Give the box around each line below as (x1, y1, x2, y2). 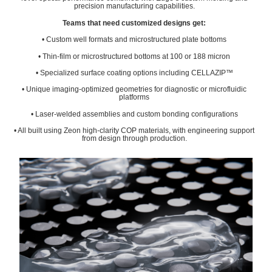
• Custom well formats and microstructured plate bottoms (42, 35, 226, 44)
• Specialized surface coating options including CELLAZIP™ (35, 69, 233, 78)
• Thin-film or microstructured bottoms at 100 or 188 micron (38, 52, 230, 61)
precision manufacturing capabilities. (73, 2, 195, 11)
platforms (119, 93, 149, 102)
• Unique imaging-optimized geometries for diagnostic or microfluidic (22, 85, 246, 94)
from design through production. (81, 134, 187, 143)
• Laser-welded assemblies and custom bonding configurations (30, 109, 238, 118)
